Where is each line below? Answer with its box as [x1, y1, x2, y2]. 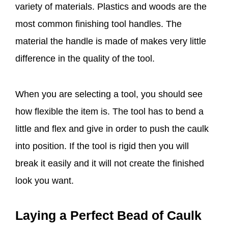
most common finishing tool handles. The [15, 19, 182, 30]
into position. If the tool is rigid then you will [15, 141, 189, 152]
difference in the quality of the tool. [15, 53, 155, 64]
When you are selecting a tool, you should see [15, 89, 203, 100]
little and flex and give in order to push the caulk [15, 124, 209, 134]
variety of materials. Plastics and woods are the [15, 2, 207, 12]
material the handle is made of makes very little [15, 36, 206, 47]
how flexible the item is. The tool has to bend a [15, 106, 204, 117]
